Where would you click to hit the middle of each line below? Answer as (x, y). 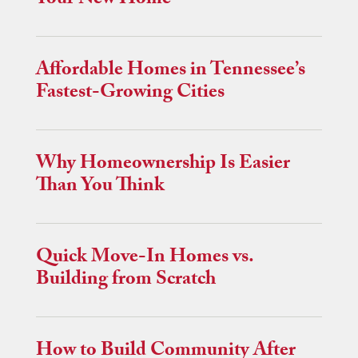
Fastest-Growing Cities (130, 94)
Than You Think (100, 188)
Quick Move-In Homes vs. (145, 259)
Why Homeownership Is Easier (163, 165)
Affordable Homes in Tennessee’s (171, 72)
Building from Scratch (126, 281)
